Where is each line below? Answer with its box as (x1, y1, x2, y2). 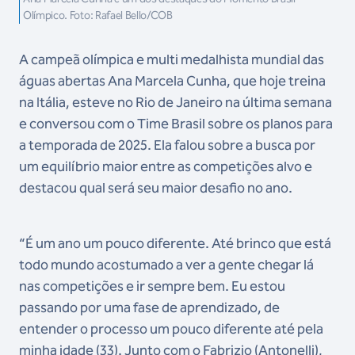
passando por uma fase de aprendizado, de (19, 299, 280, 317)
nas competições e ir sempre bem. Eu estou (19, 277, 285, 296)
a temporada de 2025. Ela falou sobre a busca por (19, 136, 315, 155)
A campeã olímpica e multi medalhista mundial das (19, 51, 324, 69)
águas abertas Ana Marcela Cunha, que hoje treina (19, 72, 326, 90)
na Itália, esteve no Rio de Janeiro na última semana (19, 94, 332, 112)
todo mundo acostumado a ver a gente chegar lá (19, 256, 314, 274)
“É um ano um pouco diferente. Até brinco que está (19, 235, 331, 253)
